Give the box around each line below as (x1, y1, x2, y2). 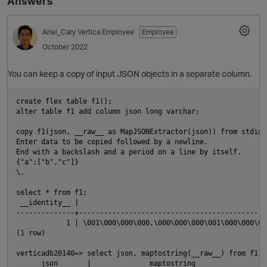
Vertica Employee (77, 27, 136, 37)
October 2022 (42, 42, 88, 52)
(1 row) (16, 228, 45, 237)
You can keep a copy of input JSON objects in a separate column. (8, 68, 252, 79)
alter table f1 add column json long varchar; (16, 107, 200, 116)
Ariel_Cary (42, 27, 76, 37)
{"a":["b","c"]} (16, 157, 79, 166)
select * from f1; (16, 188, 87, 197)
